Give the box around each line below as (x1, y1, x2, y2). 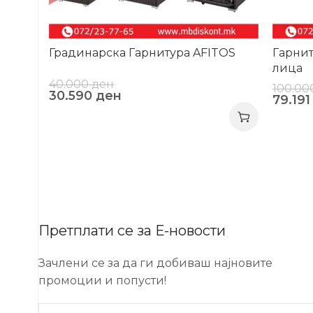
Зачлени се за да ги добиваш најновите (38, 256, 272, 270)
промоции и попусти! (38, 274, 166, 288)
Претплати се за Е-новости (38, 222, 226, 240)
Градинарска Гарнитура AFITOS (49, 46, 235, 60)
